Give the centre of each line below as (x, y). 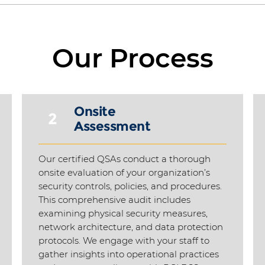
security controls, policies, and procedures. (130, 186)
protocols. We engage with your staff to (124, 240)
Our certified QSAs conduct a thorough (125, 159)
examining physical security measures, (123, 213)
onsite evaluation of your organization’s (124, 172)
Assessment (112, 126)
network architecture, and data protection (131, 227)
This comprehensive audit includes (114, 200)
